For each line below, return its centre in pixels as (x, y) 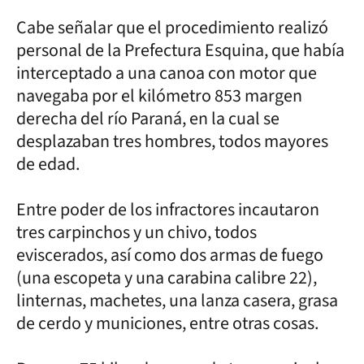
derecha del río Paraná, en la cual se (148, 118)
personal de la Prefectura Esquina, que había (180, 50)
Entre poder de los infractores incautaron (168, 209)
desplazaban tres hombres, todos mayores (172, 141)
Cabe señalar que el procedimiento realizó (172, 27)
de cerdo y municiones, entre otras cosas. (169, 323)
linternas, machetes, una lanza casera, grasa (177, 300)
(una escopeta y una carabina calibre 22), (167, 277)
